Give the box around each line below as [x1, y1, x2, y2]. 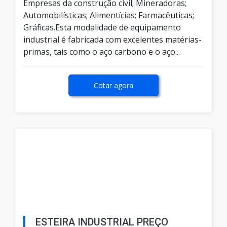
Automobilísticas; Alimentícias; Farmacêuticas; [23, 10, 194, 21]
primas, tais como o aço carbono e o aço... [23, 46, 180, 58]
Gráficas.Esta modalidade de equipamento [23, 22, 181, 33]
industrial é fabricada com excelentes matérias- [23, 34, 202, 46]
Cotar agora [94, 81, 133, 91]
